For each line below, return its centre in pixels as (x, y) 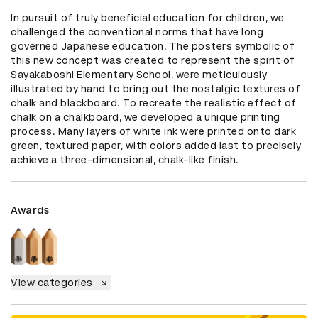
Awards (30, 210)
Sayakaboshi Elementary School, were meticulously (139, 74)
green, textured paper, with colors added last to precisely (156, 145)
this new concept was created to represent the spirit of (153, 60)
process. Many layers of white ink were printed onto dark (153, 131)
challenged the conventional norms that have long (137, 32)
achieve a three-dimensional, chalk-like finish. (125, 159)
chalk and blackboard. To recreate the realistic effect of (154, 103)
